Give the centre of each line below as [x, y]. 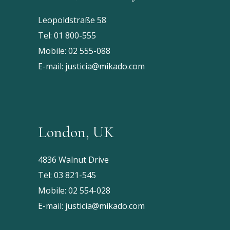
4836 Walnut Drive [73, 160]
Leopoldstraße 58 [72, 20]
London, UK [76, 132]
